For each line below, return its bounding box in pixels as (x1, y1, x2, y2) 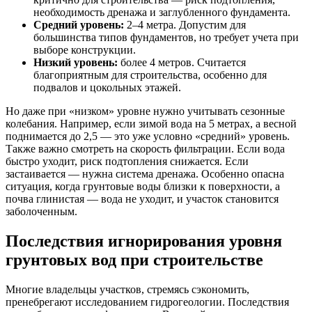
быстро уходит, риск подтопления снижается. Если (6, 155, 249, 167)
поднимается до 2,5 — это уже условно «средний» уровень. (6, 130, 290, 142)
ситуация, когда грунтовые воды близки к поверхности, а (6, 180, 280, 192)
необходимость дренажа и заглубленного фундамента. (33, 6, 290, 18)
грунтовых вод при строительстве (6, 250, 263, 269)
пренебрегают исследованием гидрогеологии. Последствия (6, 295, 289, 308)
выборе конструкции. (33, 43, 136, 56)
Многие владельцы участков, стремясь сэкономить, (6, 283, 249, 295)
